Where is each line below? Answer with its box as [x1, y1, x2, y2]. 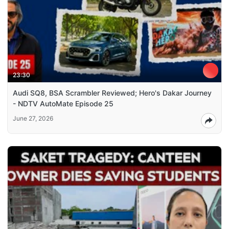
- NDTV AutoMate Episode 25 [13, 99, 113, 108]
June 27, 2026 [13, 114, 53, 123]
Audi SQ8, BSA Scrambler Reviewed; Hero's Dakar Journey [13, 88, 212, 98]
